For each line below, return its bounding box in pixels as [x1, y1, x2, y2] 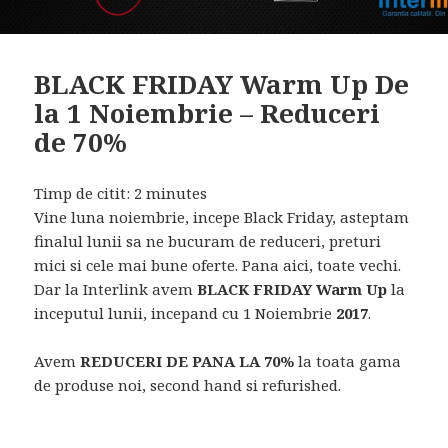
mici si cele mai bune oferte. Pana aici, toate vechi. [34, 254, 402, 275]
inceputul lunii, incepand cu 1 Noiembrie [34, 302, 333, 323]
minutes [146, 182, 208, 203]
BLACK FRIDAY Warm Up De [34, 65, 410, 102]
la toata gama [294, 350, 402, 371]
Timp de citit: [34, 182, 135, 203]
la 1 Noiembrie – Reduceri [34, 94, 381, 131]
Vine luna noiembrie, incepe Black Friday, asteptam [34, 206, 410, 227]
